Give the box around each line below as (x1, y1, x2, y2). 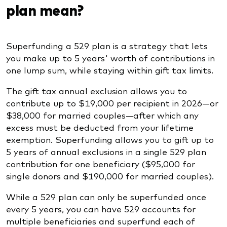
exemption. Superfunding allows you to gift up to (6, 133, 214, 145)
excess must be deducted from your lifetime (6, 121, 194, 133)
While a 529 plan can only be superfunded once (6, 190, 206, 202)
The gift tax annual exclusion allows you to (6, 84, 187, 96)
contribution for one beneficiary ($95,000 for (6, 157, 195, 169)
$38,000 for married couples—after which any (6, 108, 199, 121)
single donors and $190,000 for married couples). (6, 169, 214, 181)
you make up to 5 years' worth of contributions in (6, 51, 215, 63)
